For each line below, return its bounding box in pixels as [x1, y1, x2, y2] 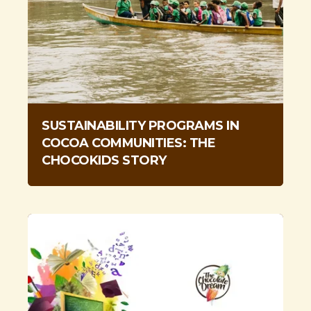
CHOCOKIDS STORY [42, 152, 167, 168]
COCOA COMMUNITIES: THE [42, 135, 215, 151]
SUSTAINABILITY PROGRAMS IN [42, 117, 239, 133]
